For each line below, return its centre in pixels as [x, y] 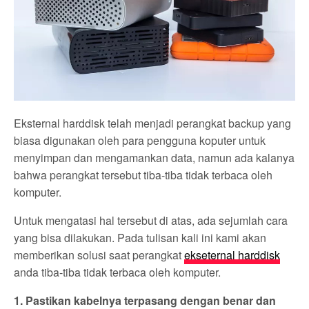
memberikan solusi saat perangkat [99, 255]
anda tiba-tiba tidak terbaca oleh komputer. [118, 272]
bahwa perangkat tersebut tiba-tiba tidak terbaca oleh [143, 175]
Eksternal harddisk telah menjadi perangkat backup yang [153, 123]
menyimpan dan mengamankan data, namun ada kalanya [154, 158]
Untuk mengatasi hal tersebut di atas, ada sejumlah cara [151, 221]
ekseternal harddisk [232, 255]
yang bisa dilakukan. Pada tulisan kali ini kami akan [140, 238]
